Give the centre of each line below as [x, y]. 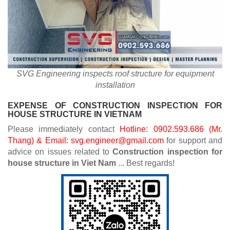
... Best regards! [147, 163]
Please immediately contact [64, 129]
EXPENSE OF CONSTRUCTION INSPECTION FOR [115, 106]
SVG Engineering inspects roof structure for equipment [115, 74]
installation [115, 85]
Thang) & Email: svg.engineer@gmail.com [86, 141]
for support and [193, 141]
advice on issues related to [60, 152]
